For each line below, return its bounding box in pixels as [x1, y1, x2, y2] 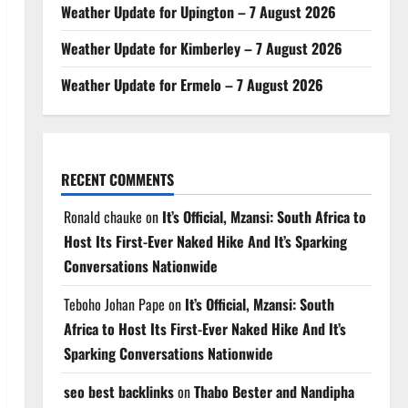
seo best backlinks [63, 380, 174, 403]
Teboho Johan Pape [63, 292, 165, 315]
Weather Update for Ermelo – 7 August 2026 [60, 73, 323, 96]
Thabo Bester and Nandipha [193, 380, 354, 403]
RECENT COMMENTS [60, 168, 174, 190]
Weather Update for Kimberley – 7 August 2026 [60, 36, 342, 59]
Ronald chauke [63, 205, 142, 228]
